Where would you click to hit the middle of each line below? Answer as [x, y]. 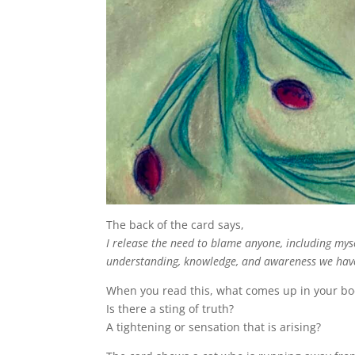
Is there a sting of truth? [170, 309]
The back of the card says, [176, 225]
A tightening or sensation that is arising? [214, 327]
